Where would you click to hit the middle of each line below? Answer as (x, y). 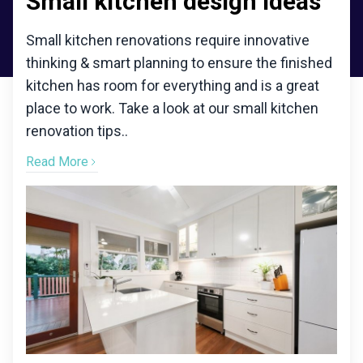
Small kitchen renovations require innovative (168, 40)
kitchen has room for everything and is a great (173, 85)
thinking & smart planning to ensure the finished (179, 63)
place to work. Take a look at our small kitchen (172, 108)
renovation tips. (75, 131)
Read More (57, 162)
